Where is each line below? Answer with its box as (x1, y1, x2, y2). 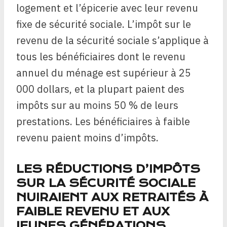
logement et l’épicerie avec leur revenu (16, 1, 198, 15)
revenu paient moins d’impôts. (16, 131, 159, 145)
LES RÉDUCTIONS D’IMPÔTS (16, 163, 200, 176)
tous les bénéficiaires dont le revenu (16, 50, 185, 64)
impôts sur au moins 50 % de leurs (16, 98, 178, 112)
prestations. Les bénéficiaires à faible (16, 115, 190, 129)
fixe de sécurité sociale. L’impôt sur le (16, 17, 191, 31)
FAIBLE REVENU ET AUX (16, 205, 170, 218)
